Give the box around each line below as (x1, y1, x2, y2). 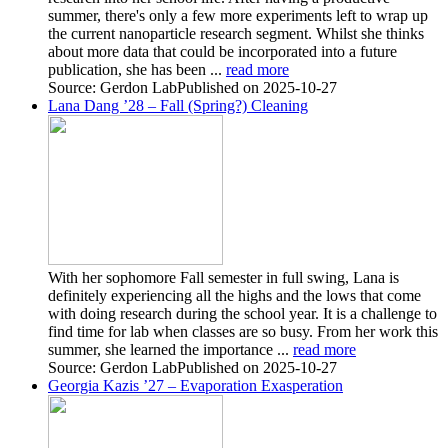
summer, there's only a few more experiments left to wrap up (48, 6, 428, 24)
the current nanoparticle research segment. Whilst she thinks (48, 24, 424, 42)
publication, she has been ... (48, 60, 226, 78)
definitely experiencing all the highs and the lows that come (48, 286, 421, 304)
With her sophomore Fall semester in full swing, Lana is (48, 268, 399, 286)
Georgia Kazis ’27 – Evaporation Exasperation (48, 376, 343, 394)
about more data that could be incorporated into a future (48, 42, 397, 60)
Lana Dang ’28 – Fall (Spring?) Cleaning (48, 96, 308, 114)
